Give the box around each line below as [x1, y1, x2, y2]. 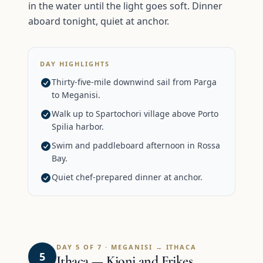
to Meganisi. [52, 89, 100, 100]
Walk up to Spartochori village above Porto [52, 107, 218, 119]
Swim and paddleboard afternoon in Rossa [52, 139, 220, 151]
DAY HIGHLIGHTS [40, 59, 110, 68]
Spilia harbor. [52, 120, 104, 132]
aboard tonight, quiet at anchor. [28, 14, 169, 28]
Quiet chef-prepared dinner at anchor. [52, 171, 203, 183]
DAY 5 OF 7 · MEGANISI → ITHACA [56, 242, 197, 251]
